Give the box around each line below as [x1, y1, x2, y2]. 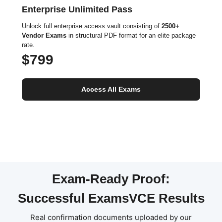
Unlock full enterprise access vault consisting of [22, 22, 162, 30]
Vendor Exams [22, 32, 66, 39]
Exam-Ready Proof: [52, 171, 170, 186]
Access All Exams [81, 85, 141, 93]
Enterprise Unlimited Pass [22, 4, 132, 14]
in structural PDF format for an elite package [66, 32, 196, 39]
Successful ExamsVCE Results [17, 191, 205, 206]
